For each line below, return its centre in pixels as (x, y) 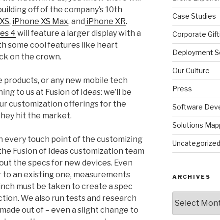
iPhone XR (105, 22)
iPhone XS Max (40, 22)
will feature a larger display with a (78, 33)
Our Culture (191, 70)
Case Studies (194, 16)
